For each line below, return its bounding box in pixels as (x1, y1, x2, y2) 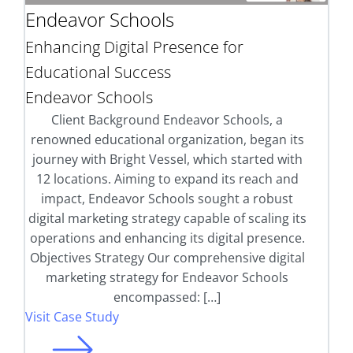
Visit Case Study (25, 308, 119, 326)
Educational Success (25, 61, 171, 84)
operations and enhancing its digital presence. (29, 229, 305, 247)
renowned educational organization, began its (30, 131, 304, 149)
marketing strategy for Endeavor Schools (46, 269, 288, 287)
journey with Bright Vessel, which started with (32, 150, 303, 169)
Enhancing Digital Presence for (25, 36, 243, 58)
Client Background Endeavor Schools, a (51, 111, 283, 129)
